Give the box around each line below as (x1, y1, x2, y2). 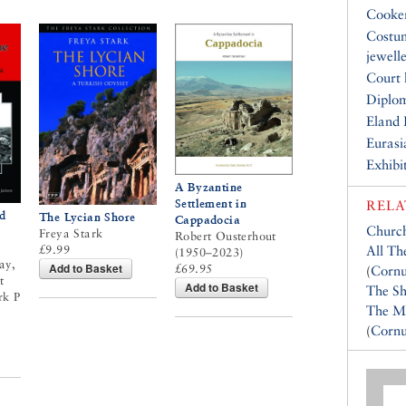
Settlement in (175, 196, 247, 210)
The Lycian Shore (39, 209, 136, 224)
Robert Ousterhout (175, 228, 276, 243)
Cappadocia (175, 212, 241, 227)
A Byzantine (175, 179, 243, 194)
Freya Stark (39, 226, 103, 240)
